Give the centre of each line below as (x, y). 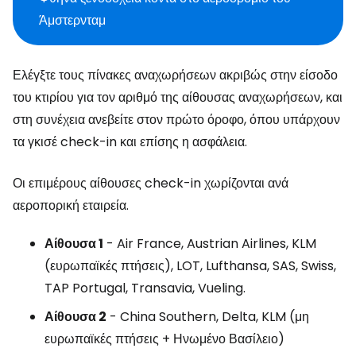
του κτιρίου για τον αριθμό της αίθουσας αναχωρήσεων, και (178, 97)
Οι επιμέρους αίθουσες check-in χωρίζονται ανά (151, 183)
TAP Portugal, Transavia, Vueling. (145, 288)
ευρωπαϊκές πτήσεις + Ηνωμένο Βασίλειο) (164, 339)
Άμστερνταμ (72, 20)
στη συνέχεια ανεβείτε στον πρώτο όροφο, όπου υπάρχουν (176, 120)
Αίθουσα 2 (75, 317)
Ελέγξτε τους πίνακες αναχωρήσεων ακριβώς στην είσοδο (175, 75)
